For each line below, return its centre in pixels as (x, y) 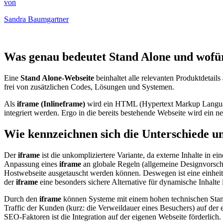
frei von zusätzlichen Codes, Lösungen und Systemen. (89, 87)
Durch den (22, 199)
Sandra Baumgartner (36, 19)
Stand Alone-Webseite (57, 78)
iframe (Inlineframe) (51, 104)
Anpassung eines (32, 164)
